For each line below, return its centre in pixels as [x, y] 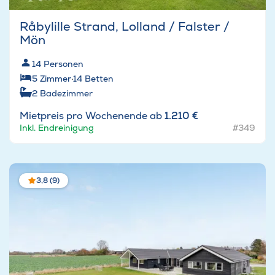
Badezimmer [66, 94]
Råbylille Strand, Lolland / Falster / [125, 27]
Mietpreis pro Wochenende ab [92, 116]
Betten [99, 79]
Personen [64, 64]
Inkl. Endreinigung [57, 128]
